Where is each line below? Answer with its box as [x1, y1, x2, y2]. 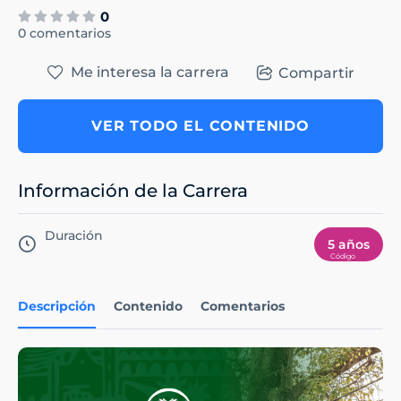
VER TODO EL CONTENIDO [91, 117, 310, 135]
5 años [328, 236, 370, 253]
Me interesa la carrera [70, 64, 229, 81]
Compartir [277, 64, 354, 81]
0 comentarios [18, 25, 111, 42]
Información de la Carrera [18, 180, 248, 202]
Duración [45, 227, 103, 244]
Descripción [18, 298, 96, 315]
